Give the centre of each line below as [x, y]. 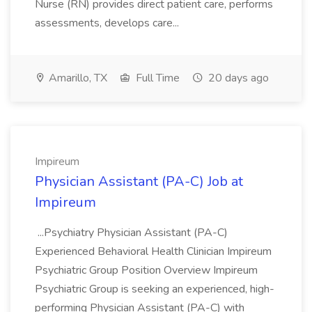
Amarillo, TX [77, 78]
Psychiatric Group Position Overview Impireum [146, 270]
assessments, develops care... [108, 23]
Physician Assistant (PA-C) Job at [139, 181]
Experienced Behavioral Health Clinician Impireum [153, 251]
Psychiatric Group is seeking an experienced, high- [155, 289]
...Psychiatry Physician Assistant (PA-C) [131, 233]
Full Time [156, 78]
